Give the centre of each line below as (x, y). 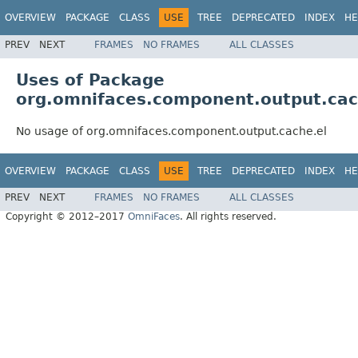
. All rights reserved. (228, 217)
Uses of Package (90, 80)
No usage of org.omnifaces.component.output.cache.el (171, 131)
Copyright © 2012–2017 (67, 217)
